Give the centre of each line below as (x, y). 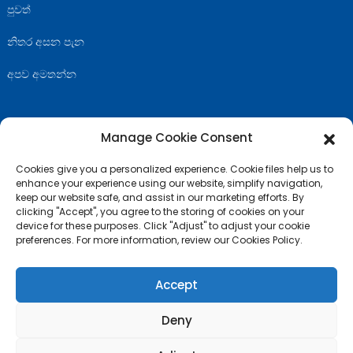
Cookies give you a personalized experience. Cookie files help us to (175, 169)
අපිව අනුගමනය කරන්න (74, 154)
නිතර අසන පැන (45, 41)
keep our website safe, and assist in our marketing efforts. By (160, 197)
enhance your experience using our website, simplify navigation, (169, 183)
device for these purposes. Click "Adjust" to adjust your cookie (163, 226)
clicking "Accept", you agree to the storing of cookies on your (160, 212)
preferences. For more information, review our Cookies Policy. (159, 240)
